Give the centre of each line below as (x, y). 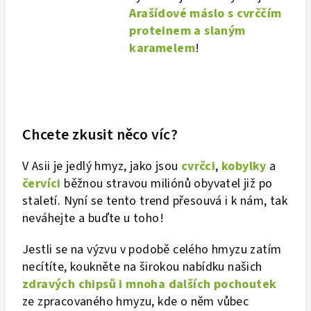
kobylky (244, 166)
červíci (42, 184)
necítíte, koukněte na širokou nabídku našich (142, 267)
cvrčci (198, 166)
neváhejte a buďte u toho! (93, 218)
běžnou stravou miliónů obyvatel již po (167, 184)
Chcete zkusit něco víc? (100, 135)
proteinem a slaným (187, 31)
